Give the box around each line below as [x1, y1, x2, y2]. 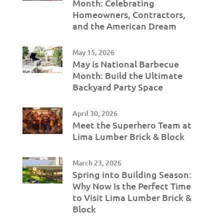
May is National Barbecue [72, 57, 179, 69]
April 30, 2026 [72, 108, 117, 118]
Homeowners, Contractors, [72, 8, 185, 20]
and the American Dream [72, 19, 176, 31]
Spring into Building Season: [72, 168, 191, 180]
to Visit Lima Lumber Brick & [72, 191, 191, 203]
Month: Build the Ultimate [72, 69, 182, 81]
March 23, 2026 [72, 157, 121, 167]
